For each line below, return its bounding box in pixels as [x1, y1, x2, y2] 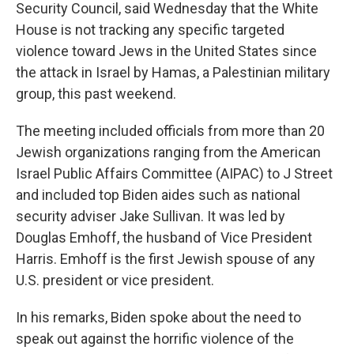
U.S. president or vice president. [16, 272, 214, 288]
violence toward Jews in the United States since [16, 43, 317, 59]
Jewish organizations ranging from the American [16, 144, 321, 160]
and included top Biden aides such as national [16, 186, 300, 203]
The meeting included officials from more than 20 [16, 122, 325, 139]
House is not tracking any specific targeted [16, 21, 284, 38]
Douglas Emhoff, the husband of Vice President [16, 229, 312, 246]
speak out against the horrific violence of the [16, 330, 294, 347]
